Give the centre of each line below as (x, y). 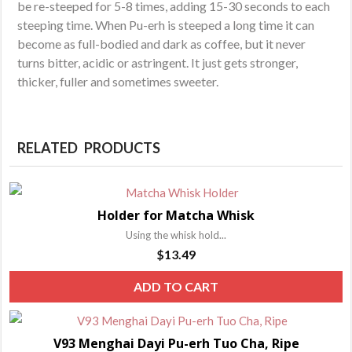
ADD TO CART (176, 286)
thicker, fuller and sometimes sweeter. (118, 81)
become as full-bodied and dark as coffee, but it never (162, 43)
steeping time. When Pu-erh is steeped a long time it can (166, 24)
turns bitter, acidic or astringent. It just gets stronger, (158, 62)
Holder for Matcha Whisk (176, 215)
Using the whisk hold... (176, 235)
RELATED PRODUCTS (89, 147)
